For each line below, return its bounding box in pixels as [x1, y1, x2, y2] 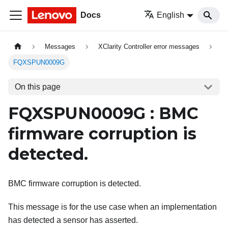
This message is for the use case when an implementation [8, 203, 217, 212]
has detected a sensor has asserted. [8, 216, 138, 225]
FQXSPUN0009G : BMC [8, 103, 198, 124]
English [157, 11, 185, 19]
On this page [14, 82, 61, 91]
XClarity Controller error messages [98, 43, 199, 51]
